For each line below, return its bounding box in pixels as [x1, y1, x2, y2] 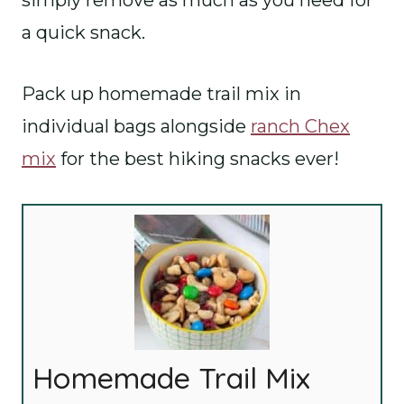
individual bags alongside [22, 115, 251, 137]
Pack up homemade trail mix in [22, 83, 301, 105]
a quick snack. [22, 22, 145, 43]
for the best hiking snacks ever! [56, 148, 339, 170]
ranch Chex [251, 115, 350, 137]
